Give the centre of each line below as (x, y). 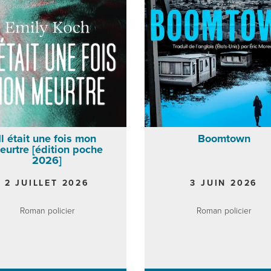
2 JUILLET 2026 (47, 183)
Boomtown (224, 138)
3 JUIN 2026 (224, 183)
